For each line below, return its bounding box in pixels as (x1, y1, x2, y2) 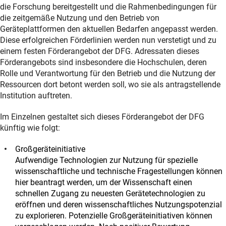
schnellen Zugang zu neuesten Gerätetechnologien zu (15, 188, 205, 198)
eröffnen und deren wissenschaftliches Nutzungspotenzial (15, 199, 222, 209)
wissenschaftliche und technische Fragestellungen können (15, 166, 222, 176)
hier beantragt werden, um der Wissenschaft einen (15, 177, 192, 187)
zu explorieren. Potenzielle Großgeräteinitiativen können (15, 210, 212, 220)
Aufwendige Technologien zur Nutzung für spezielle (15, 155, 198, 165)
